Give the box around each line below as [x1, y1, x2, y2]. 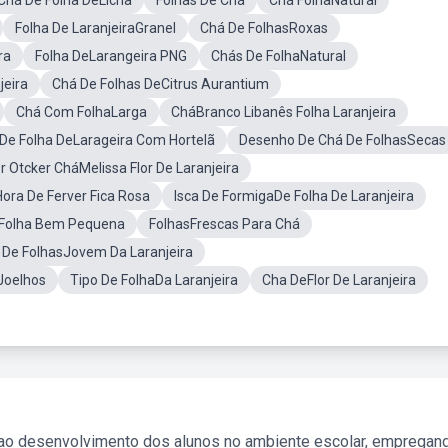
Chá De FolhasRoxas [200, 20, 328, 36]
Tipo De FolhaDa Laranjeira [70, 272, 238, 288]
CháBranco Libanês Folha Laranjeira [171, 104, 396, 120]
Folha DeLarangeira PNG [35, 48, 187, 64]
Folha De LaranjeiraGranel [15, 20, 176, 36]
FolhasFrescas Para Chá [149, 216, 300, 232]
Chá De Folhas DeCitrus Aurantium [52, 76, 269, 92]
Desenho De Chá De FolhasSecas [239, 132, 446, 148]
